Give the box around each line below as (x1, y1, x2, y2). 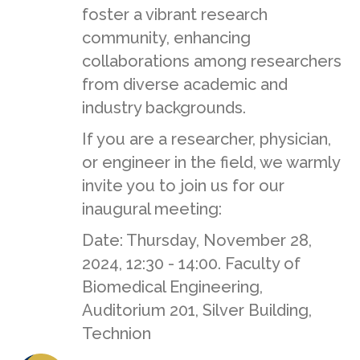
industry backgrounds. (82, 98, 246, 118)
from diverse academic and (82, 75, 288, 95)
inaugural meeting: (82, 199, 222, 219)
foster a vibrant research (82, 5, 268, 25)
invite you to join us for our (82, 176, 284, 196)
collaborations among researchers (82, 51, 342, 72)
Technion (82, 324, 151, 344)
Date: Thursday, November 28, (82, 231, 312, 251)
